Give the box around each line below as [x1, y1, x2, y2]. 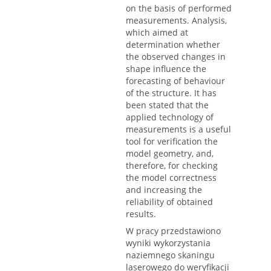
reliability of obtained [126, 196, 213, 208]
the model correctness [126, 172, 217, 184]
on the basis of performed [126, 2, 232, 15]
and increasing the [126, 184, 202, 196]
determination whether [126, 39, 220, 51]
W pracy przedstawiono [126, 225, 221, 237]
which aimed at [126, 27, 188, 39]
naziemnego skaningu [126, 249, 215, 261]
